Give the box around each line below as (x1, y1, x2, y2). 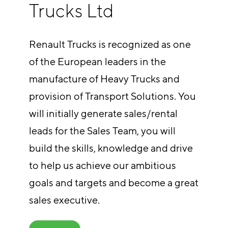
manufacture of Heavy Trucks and (28, 73, 180, 85)
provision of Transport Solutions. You (28, 90, 196, 102)
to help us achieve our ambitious (28, 159, 176, 172)
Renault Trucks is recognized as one (28, 38, 191, 50)
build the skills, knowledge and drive (28, 142, 193, 154)
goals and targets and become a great (28, 177, 198, 189)
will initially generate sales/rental (28, 107, 178, 120)
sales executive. (28, 194, 100, 206)
